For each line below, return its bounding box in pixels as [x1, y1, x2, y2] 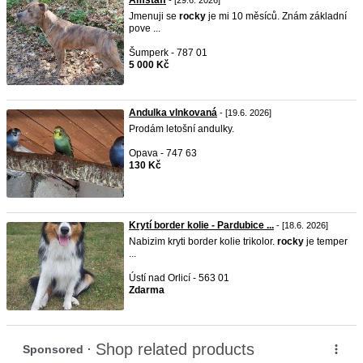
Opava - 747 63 [129, 147, 197, 159]
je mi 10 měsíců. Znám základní [206, 11, 347, 22]
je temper [304, 236, 348, 247]
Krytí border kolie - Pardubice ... [129, 220, 274, 231]
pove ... [129, 23, 160, 34]
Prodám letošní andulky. [129, 123, 234, 135]
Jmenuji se [129, 11, 179, 22]
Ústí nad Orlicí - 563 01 [129, 272, 229, 284]
